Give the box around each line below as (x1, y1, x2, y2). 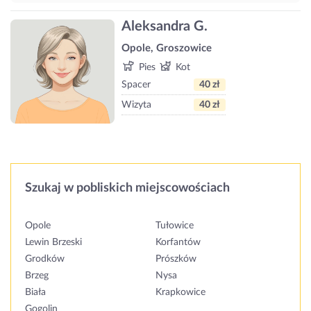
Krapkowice (155, 287, 205, 297)
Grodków (25, 253, 65, 264)
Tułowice (155, 220, 194, 230)
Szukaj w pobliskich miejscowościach (25, 181, 230, 194)
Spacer (121, 80, 151, 90)
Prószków (155, 253, 196, 264)
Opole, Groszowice (121, 43, 212, 54)
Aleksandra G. (121, 19, 208, 34)
